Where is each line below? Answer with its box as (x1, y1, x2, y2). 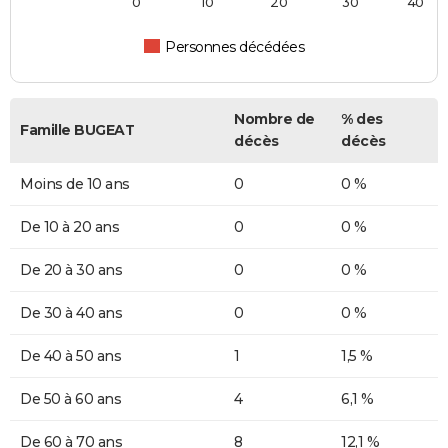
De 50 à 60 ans (20, 390, 121, 409)
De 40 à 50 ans (20, 347, 121, 366)
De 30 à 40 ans (20, 304, 122, 323)
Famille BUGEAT (20, 121, 134, 140)
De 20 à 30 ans (20, 261, 122, 280)
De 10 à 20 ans (20, 218, 119, 237)
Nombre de (234, 110, 315, 129)
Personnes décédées (165, 38, 305, 57)
